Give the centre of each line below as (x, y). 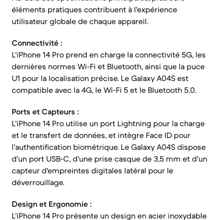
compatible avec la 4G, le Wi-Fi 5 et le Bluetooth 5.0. (104, 90)
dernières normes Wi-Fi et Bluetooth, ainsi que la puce (108, 66)
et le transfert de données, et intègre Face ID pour (101, 135)
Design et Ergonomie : (52, 204)
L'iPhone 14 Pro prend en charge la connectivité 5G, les (109, 55)
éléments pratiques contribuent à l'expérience (95, 9)
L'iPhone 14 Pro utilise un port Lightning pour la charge (108, 123)
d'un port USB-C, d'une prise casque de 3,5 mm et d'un (110, 159)
